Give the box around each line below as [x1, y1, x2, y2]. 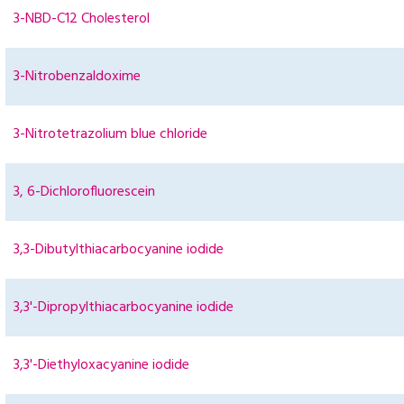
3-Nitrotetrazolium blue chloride [14, 123, 207, 147]
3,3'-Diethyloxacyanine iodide [14, 353, 189, 378]
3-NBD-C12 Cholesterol [14, 7, 150, 32]
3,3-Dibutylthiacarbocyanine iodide [14, 238, 224, 262]
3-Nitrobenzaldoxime [14, 65, 141, 89]
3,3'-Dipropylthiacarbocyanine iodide [14, 296, 234, 320]
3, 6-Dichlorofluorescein [14, 180, 155, 205]
